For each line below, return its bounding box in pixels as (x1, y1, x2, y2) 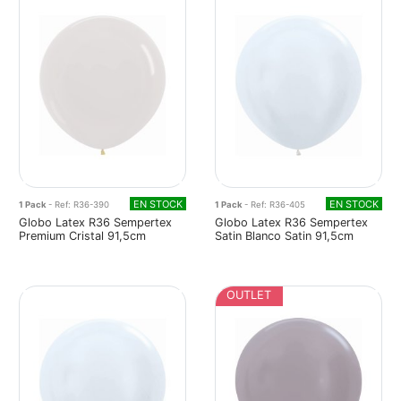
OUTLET (226, 287, 271, 302)
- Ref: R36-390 (48, 199, 109, 209)
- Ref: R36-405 (244, 199, 305, 209)
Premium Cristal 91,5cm (19, 228, 146, 243)
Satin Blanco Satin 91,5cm (215, 228, 354, 243)
